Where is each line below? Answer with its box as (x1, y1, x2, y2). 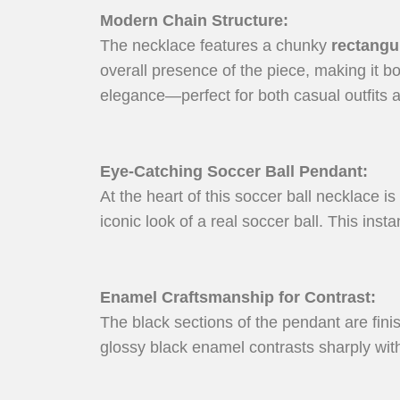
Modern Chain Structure (100, 12, 283, 30)
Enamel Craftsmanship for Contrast (100, 287, 371, 306)
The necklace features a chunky (100, 37, 331, 55)
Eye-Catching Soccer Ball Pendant (100, 162, 362, 180)
